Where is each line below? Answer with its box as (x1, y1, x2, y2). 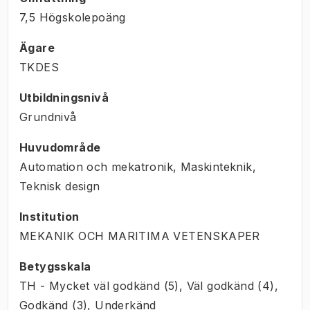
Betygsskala (19, 259, 91, 273)
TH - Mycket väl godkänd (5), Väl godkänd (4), (19, 278, 278, 293)
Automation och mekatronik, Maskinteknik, (19, 159, 256, 174)
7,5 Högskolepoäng (19, 10, 126, 24)
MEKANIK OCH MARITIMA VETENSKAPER (19, 228, 260, 243)
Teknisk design (19, 179, 100, 193)
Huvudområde (19, 140, 101, 154)
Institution (19, 209, 80, 224)
